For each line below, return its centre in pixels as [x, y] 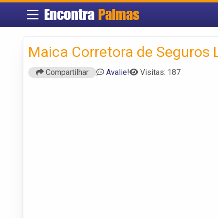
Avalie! [118, 72]
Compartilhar [66, 72]
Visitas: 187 [160, 72]
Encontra [71, 14]
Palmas [119, 14]
